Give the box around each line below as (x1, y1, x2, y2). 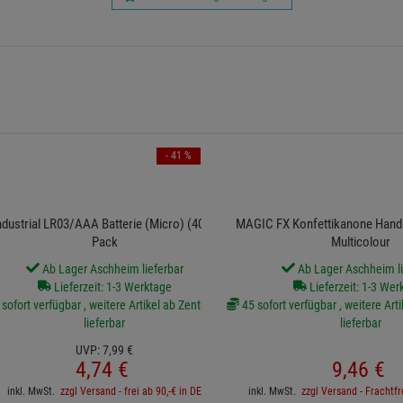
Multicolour (330, 234, 390, 251)
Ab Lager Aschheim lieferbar (39, 262, 184, 277)
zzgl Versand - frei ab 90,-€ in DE (60, 385, 201, 399)
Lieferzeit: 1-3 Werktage (50, 280, 172, 295)
